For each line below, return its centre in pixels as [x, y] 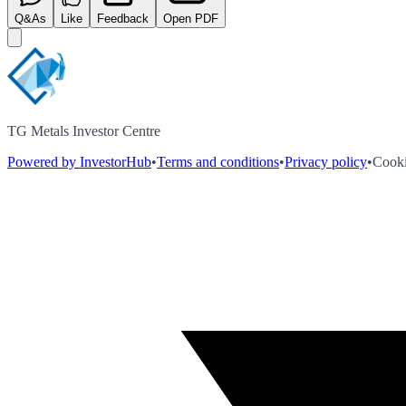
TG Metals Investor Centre [84, 130]
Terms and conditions [218, 161]
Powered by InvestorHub [79, 161]
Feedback [123, 18]
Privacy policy [326, 161]
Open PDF [191, 18]
